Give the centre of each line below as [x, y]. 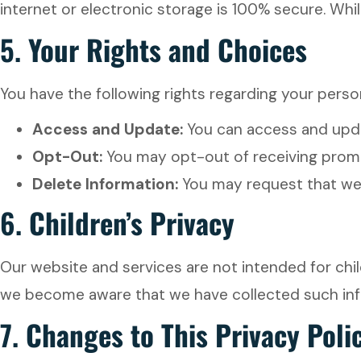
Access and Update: [108, 129]
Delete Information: [105, 184]
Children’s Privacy [132, 222]
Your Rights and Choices [168, 49]
